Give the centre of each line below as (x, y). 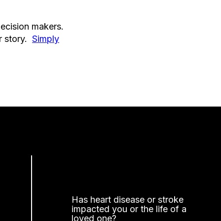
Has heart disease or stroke (128, 199)
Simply (46, 39)
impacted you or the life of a (129, 209)
